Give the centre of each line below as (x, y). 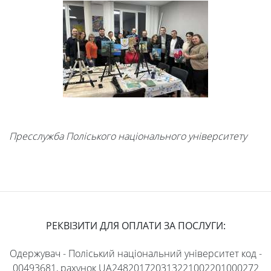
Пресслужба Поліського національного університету (128, 136)
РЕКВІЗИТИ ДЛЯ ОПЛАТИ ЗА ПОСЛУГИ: (135, 225)
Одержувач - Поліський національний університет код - (135, 253)
